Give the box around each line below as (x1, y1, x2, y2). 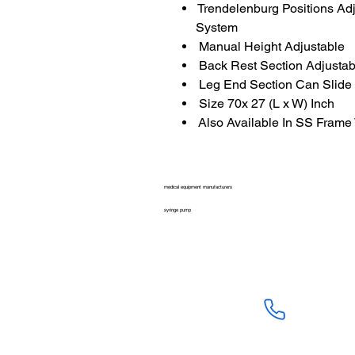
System (196, 20, 238, 36)
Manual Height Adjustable (196, 39, 345, 55)
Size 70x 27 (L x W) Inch (196, 96, 334, 112)
